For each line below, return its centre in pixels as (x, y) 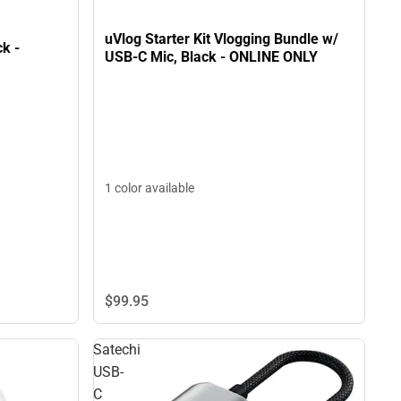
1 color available (149, 188)
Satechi (117, 350)
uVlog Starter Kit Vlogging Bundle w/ (222, 39)
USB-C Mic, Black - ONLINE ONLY (211, 57)
